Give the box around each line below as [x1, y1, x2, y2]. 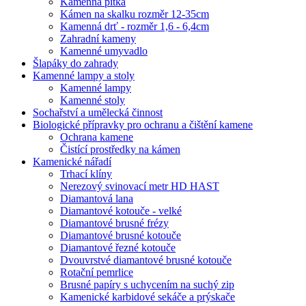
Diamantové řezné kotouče [60, 242, 176, 253]
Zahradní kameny [60, 33, 136, 44]
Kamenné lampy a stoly [33, 70, 135, 81]
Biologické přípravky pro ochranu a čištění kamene [33, 119, 253, 130]
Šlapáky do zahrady [33, 57, 118, 69]
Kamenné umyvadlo [60, 45, 148, 57]
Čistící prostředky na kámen [60, 143, 180, 155]
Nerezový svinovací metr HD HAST [60, 180, 219, 192]
